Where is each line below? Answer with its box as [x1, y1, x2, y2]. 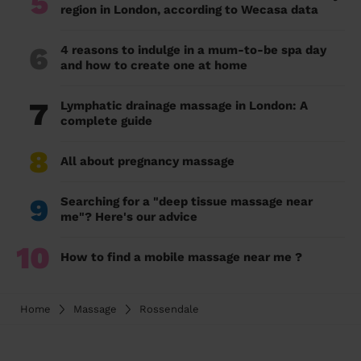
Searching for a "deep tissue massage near [60, 194, 313, 210]
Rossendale [139, 303, 199, 316]
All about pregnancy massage [60, 154, 234, 169]
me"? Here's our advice [60, 210, 197, 225]
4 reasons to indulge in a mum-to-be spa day [60, 43, 326, 58]
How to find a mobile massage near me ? [60, 250, 302, 265]
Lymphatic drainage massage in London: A [60, 98, 308, 114]
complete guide [60, 114, 152, 129]
